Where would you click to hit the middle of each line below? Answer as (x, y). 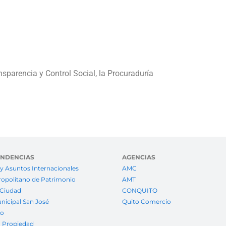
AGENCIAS (138, 157)
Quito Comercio (146, 202)
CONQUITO (139, 191)
